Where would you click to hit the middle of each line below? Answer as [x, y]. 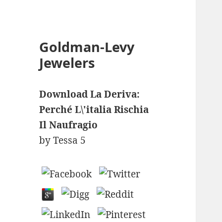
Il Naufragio [69, 125]
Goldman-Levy [87, 47]
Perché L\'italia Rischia [94, 110]
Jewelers [67, 63]
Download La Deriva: [90, 94]
